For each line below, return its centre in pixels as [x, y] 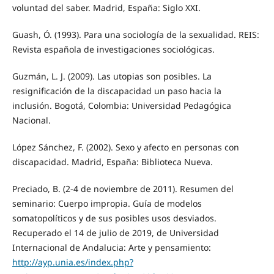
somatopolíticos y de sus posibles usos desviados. [114, 218]
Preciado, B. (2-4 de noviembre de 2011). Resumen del [123, 188]
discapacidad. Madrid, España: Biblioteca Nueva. [112, 161]
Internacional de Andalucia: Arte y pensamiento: [111, 247]
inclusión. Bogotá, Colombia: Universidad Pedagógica [121, 105]
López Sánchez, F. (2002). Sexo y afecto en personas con [125, 147]
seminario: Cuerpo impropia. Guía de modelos [107, 203]
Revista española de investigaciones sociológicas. [113, 49]
